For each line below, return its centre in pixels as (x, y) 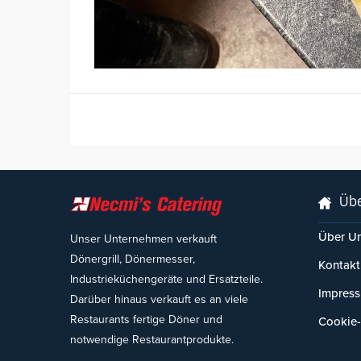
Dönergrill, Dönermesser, (133, 259)
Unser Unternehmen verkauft (143, 239)
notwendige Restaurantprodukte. (152, 340)
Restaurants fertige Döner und (146, 320)
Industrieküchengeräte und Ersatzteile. (166, 279)
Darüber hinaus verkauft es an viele (159, 299)
